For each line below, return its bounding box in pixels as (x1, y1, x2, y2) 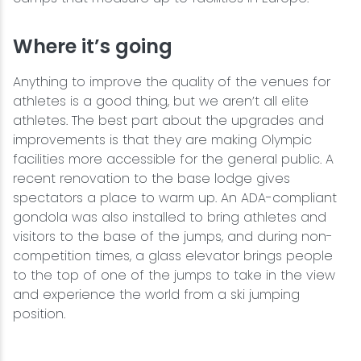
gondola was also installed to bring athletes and (13, 208, 326, 227)
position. (13, 305, 65, 324)
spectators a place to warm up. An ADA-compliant (13, 189, 337, 208)
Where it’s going (13, 33, 172, 60)
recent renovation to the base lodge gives (13, 169, 290, 189)
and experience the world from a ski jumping (13, 285, 300, 305)
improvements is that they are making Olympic (13, 131, 312, 150)
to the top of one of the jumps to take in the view (13, 266, 335, 285)
